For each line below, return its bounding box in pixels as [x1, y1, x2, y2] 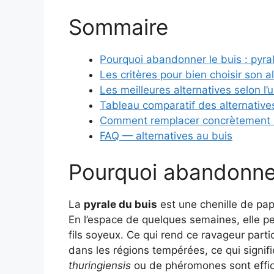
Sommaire [68, 13, 168, 40]
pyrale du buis [84, 198, 157, 211]
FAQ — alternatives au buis [100, 129, 232, 142]
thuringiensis [68, 259, 131, 272]
